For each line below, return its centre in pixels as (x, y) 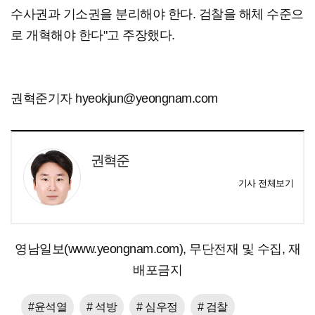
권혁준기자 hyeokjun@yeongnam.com (114, 99)
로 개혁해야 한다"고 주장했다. (93, 36)
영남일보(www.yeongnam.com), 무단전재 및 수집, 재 (157, 249)
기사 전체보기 (265, 184)
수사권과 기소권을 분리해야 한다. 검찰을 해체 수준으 (157, 14)
